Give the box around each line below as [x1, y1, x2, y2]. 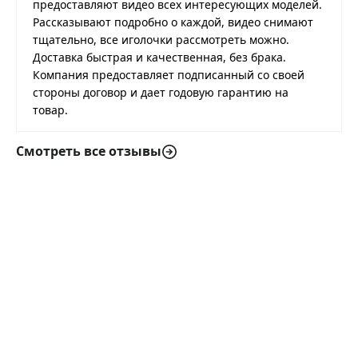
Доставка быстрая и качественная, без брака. [33, 50, 286, 66]
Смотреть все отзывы [16, 141, 161, 160]
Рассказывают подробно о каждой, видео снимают [33, 14, 313, 30]
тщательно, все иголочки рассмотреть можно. [33, 32, 289, 48]
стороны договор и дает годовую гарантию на [33, 85, 288, 101]
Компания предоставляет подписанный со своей [33, 67, 304, 83]
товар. [33, 102, 68, 118]
